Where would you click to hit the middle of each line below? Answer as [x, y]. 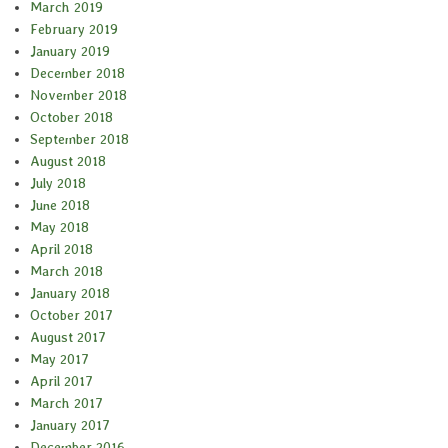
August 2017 [68, 337]
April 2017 [61, 381]
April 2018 [61, 249]
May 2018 [59, 227]
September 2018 [79, 139]
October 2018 [71, 117]
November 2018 [78, 95]
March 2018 [66, 271]
